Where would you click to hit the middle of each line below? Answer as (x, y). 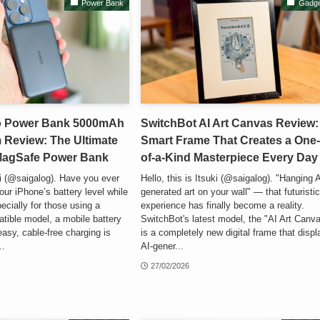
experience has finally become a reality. (223, 205)
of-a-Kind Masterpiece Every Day (230, 158)
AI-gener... (162, 246)
